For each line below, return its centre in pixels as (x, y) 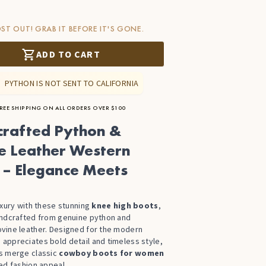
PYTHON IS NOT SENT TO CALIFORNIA (72, 83)
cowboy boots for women (112, 253)
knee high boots (125, 205)
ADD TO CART (68, 54)
